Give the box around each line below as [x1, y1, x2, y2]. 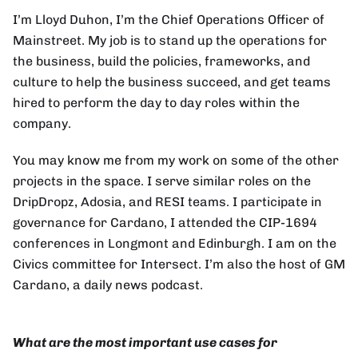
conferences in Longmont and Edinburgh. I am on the [13, 236, 336, 252]
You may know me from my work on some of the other [13, 153, 339, 169]
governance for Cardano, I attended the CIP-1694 [13, 215, 317, 231]
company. [13, 116, 71, 132]
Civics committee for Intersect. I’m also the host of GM [13, 257, 345, 272]
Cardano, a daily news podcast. [13, 277, 203, 293]
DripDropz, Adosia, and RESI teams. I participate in [13, 194, 322, 210]
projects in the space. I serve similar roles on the [13, 173, 311, 189]
